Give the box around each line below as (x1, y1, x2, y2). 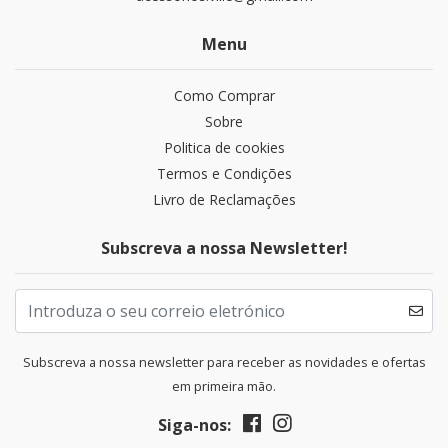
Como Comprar (173, 86, 275, 106)
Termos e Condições (156, 164, 292, 184)
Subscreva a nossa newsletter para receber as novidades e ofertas (22, 353, 426, 372)
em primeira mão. (172, 377, 276, 396)
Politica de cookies (163, 138, 285, 158)
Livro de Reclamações (152, 190, 296, 210)
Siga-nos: (157, 414, 231, 437)
